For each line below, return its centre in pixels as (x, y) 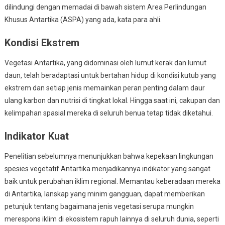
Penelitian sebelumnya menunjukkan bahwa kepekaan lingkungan (109, 156)
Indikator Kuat (36, 136)
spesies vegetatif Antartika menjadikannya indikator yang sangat (107, 168)
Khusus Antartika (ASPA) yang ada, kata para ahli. (83, 19)
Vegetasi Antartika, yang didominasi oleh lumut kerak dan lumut (105, 63)
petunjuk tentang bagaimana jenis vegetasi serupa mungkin (99, 206)
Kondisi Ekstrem (42, 42)
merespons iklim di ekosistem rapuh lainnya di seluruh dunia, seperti (111, 219)
